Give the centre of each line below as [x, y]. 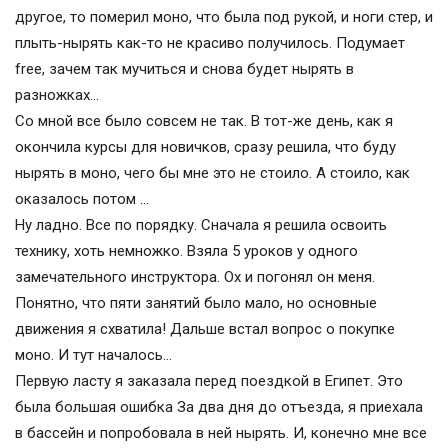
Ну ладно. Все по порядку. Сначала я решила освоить [201, 225]
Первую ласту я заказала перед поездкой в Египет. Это [209, 381]
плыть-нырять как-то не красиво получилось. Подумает [210, 43]
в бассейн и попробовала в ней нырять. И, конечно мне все [221, 433]
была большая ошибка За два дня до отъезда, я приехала [219, 407]
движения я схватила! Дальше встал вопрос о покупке [205, 329]
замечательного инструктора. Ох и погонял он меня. [195, 277]
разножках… [57, 95]
